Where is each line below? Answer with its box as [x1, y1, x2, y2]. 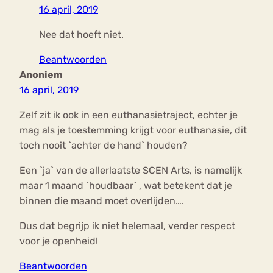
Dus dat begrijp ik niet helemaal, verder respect [19, 220, 235, 232]
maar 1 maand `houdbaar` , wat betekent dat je [19, 180, 232, 192]
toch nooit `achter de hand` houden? [19, 140, 188, 152]
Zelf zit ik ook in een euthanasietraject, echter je [19, 109, 238, 121]
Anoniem [19, 69, 63, 81]
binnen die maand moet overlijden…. [19, 195, 184, 207]
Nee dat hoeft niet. [39, 29, 124, 41]
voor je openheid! [19, 235, 98, 247]
